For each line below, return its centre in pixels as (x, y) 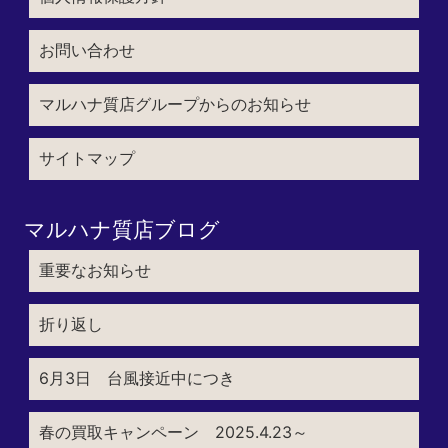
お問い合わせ (86, 49)
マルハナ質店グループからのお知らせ (174, 103)
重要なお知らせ (94, 269)
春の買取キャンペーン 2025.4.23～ (173, 431)
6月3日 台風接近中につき (136, 377)
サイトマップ (86, 157)
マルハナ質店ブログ (121, 229)
